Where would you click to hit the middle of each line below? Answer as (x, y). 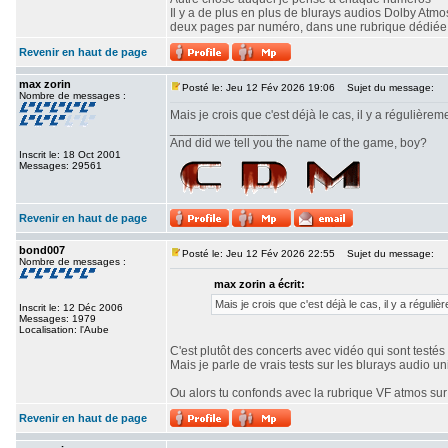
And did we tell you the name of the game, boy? (298, 143)
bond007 (42, 250)
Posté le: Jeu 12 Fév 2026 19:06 (258, 87)
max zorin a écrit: (259, 284)
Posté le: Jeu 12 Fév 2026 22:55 (258, 253)
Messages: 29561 (60, 165)
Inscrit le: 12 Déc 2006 (71, 307)
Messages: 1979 (57, 318)
